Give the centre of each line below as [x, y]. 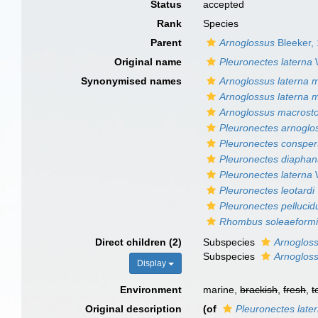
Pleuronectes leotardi [267, 190]
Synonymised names [132, 81]
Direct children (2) [139, 242]
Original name [148, 62]
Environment [151, 290]
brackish [259, 290]
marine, [222, 290]
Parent [166, 43]
